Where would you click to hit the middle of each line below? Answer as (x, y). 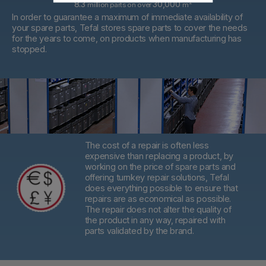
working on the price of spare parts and (160, 166)
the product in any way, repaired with (155, 220)
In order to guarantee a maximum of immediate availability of (127, 17)
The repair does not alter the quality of (158, 209)
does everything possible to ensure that (161, 188)
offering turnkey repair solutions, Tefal (157, 177)
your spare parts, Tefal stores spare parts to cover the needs (130, 27)
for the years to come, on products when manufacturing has (127, 38)
